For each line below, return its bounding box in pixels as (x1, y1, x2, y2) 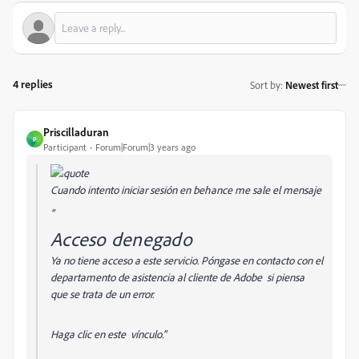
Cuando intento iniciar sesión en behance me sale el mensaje (50, 183, 321, 196)
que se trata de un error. (50, 287, 154, 301)
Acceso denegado (50, 228, 192, 251)
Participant (43, 141, 87, 153)
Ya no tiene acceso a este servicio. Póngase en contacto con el (50, 253, 323, 267)
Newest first (285, 78, 338, 91)
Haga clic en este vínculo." (50, 327, 166, 341)
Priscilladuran (43, 125, 109, 139)
